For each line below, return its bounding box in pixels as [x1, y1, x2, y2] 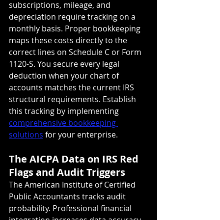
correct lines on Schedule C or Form [9, 46, 143, 57]
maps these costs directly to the [9, 34, 129, 46]
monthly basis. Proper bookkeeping [9, 23, 142, 34]
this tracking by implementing [9, 105, 121, 116]
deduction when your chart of [9, 70, 121, 81]
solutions [9, 129, 43, 140]
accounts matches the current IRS [9, 82, 136, 93]
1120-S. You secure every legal [9, 58, 121, 69]
